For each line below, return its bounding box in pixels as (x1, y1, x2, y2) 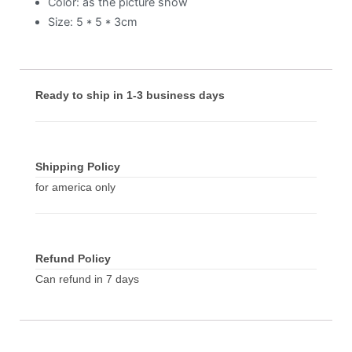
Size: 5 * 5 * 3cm (48, 14, 137, 28)
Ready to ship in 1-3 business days (35, 88, 225, 101)
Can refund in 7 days (35, 272, 139, 285)
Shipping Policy (35, 159, 120, 173)
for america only (35, 180, 115, 193)
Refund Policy (35, 251, 111, 265)
